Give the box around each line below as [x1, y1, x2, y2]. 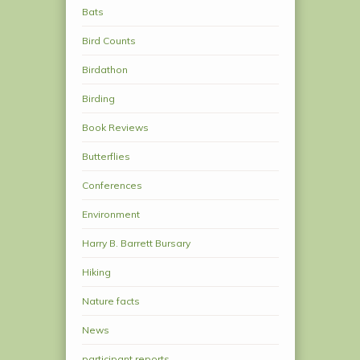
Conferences [81, 178, 142, 191]
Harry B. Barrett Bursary [81, 236, 190, 249]
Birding [81, 92, 115, 104]
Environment [81, 207, 140, 220]
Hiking [81, 265, 111, 278]
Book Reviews [81, 121, 149, 133]
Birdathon [81, 63, 128, 76]
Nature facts [81, 294, 140, 307]
